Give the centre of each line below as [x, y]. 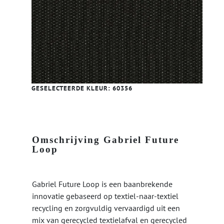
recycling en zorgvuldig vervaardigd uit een [106, 208]
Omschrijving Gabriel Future [105, 140]
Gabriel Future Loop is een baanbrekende [102, 184]
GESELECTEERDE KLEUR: [72, 88]
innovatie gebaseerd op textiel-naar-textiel [105, 196]
